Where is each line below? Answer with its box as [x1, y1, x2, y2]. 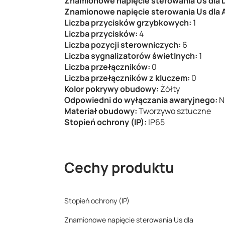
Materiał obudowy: [64, 105, 139, 117]
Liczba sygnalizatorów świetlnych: [64, 50, 199, 61]
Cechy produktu [64, 158, 174, 177]
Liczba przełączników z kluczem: [64, 72, 191, 83]
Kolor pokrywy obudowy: [64, 83, 160, 94]
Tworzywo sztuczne [139, 105, 211, 117]
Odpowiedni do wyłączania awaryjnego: [64, 94, 219, 105]
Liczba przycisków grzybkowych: [64, 17, 193, 28]
